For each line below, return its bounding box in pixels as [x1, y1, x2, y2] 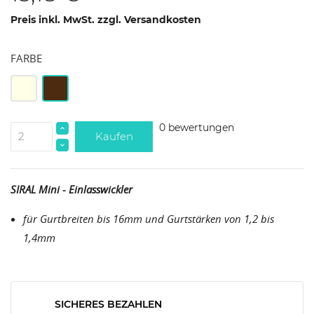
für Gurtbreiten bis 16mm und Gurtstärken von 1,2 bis [23, 211, 274, 226]
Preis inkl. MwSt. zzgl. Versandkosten [11, 13, 201, 26]
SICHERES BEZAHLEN [55, 297, 162, 310]
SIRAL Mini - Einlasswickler [11, 182, 132, 196]
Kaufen [95, 129, 133, 143]
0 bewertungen [159, 121, 234, 134]
